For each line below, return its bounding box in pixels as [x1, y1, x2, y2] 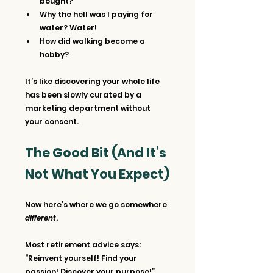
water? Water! [40, 22, 97, 33]
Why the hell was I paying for [40, 9, 155, 19]
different [25, 212, 56, 223]
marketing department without [25, 102, 152, 113]
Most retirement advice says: [25, 239, 143, 250]
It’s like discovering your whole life [25, 76, 161, 87]
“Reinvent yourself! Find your [25, 252, 139, 263]
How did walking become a [40, 35, 147, 46]
